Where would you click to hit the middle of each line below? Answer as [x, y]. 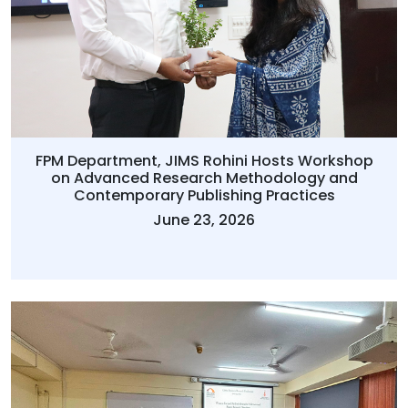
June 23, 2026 [204, 220]
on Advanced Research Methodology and [204, 178]
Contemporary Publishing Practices [204, 196]
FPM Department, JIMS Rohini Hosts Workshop [204, 161]
